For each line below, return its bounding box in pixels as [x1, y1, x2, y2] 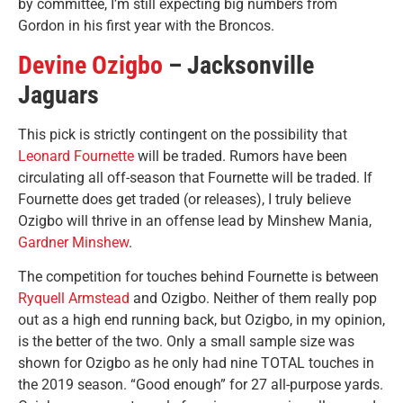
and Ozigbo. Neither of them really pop [130, 290, 377, 308]
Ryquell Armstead [18, 290, 130, 308]
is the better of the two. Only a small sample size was [18, 333, 354, 351]
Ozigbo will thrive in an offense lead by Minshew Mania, [18, 211, 372, 229]
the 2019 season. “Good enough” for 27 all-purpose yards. [18, 376, 383, 394]
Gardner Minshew [18, 233, 129, 251]
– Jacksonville [163, 49, 314, 80]
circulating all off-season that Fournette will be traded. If [18, 168, 372, 186]
